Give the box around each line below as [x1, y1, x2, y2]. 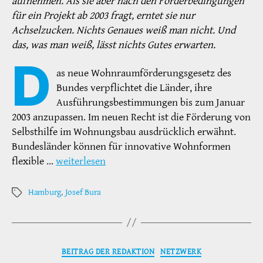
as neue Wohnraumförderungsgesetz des [56, 66, 232, 80]
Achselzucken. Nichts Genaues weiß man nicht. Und [12, 23, 235, 38]
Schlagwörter [11, 187, 58, 198]
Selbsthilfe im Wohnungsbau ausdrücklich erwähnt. [12, 124, 236, 139]
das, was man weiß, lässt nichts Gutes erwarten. [12, 38, 215, 52]
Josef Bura [65, 186, 102, 198]
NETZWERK [160, 246, 202, 257]
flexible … [12, 154, 56, 168]
